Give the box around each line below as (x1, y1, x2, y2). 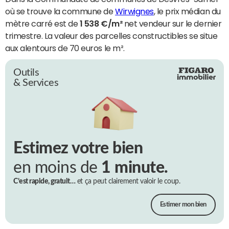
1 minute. (101, 159, 168, 176)
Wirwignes (115, 7, 154, 15)
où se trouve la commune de (5, 7, 116, 15)
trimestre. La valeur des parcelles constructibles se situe (5, 31, 218, 40)
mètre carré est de (5, 19, 80, 28)
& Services (13, 77, 59, 88)
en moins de (13, 159, 102, 176)
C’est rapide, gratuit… (13, 178, 76, 186)
